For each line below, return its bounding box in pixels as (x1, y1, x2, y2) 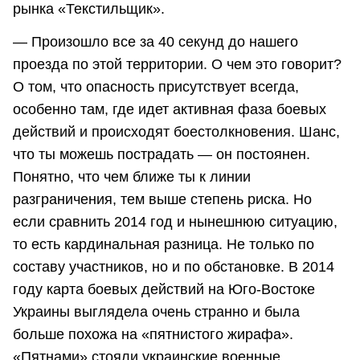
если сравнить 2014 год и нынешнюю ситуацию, (13, 214, 337, 231)
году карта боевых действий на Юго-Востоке (13, 281, 315, 298)
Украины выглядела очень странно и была (13, 304, 300, 321)
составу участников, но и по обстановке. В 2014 (13, 259, 334, 276)
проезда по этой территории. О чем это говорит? (13, 56, 342, 73)
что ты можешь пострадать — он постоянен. (13, 146, 310, 163)
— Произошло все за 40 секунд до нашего (13, 34, 298, 51)
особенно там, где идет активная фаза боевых (13, 101, 326, 118)
